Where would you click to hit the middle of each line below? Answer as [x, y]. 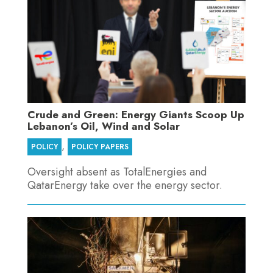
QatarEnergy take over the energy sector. [125, 185]
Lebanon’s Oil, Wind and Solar [103, 126]
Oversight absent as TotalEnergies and [117, 172]
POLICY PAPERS [100, 147]
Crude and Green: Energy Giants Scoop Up [136, 114]
